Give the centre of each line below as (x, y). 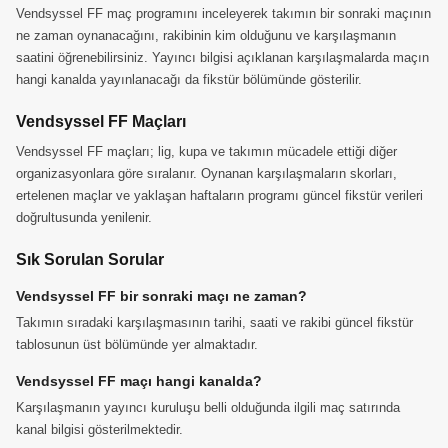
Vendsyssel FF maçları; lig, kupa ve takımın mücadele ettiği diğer (206, 151)
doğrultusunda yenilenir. (84, 217)
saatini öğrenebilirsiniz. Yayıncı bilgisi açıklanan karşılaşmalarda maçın (222, 57)
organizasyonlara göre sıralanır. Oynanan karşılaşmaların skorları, (206, 173)
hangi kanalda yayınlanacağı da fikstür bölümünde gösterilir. (189, 79)
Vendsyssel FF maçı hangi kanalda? (139, 381)
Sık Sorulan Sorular (90, 259)
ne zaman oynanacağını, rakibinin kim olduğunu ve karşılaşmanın (206, 35)
